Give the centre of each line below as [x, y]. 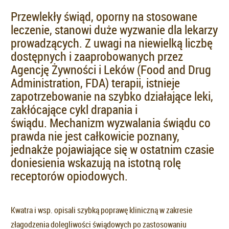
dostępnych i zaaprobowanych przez [97, 56]
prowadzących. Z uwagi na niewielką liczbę [112, 43]
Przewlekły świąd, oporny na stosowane [104, 17]
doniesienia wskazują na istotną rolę [96, 163]
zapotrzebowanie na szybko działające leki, [112, 96]
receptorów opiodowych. [71, 176]
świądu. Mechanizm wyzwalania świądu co [111, 123]
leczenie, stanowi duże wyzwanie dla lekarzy [114, 30]
